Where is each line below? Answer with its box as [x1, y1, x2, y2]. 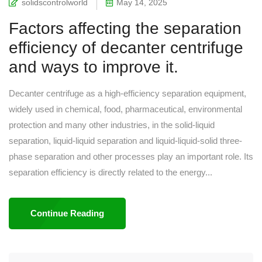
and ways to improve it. [9, 58, 178, 77]
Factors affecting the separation [9, 19, 242, 38]
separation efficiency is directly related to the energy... [9, 167, 212, 178]
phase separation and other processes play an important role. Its [9, 151, 253, 162]
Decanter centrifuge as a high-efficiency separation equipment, [9, 88, 246, 99]
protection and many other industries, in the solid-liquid [9, 120, 215, 130]
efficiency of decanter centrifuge [9, 39, 243, 57]
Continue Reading [30, 208, 104, 219]
